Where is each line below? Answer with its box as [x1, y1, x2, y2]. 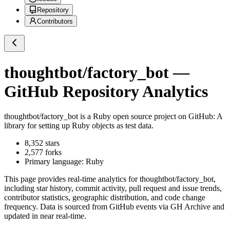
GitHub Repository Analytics [4, 82, 208, 101]
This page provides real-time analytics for [4, 175, 140, 184]
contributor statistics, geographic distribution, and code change [4, 193, 205, 202]
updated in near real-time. [4, 212, 86, 221]
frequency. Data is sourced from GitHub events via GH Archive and [4, 202, 224, 212]
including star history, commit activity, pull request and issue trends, [4, 184, 222, 193]
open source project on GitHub [111, 112, 213, 121]
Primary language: [25, 157, 86, 166]
